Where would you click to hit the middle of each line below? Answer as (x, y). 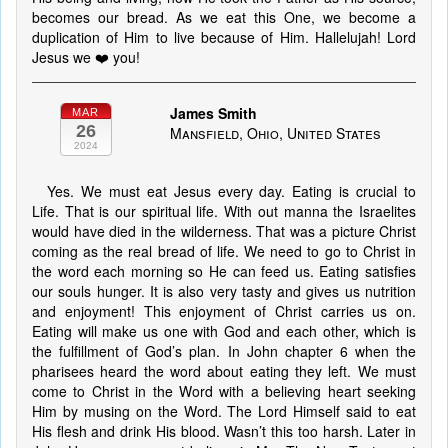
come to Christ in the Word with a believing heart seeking (224, 391)
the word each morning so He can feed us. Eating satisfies (224, 271)
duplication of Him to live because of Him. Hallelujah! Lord (224, 37)
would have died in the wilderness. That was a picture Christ (224, 231)
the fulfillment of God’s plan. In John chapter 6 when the (224, 351)
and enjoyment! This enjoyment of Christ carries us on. (224, 311)
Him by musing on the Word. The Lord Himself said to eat (224, 411)
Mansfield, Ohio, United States (275, 133)
